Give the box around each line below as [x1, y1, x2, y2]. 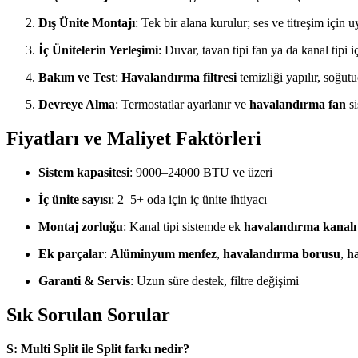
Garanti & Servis [38, 273, 130, 288]
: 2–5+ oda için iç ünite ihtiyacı [111, 192, 267, 206]
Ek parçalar [38, 246, 104, 261]
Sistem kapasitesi [38, 165, 129, 179]
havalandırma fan [249, 97, 346, 112]
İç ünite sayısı [38, 192, 111, 206]
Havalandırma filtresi [121, 70, 237, 85]
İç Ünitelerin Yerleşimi [38, 43, 158, 58]
